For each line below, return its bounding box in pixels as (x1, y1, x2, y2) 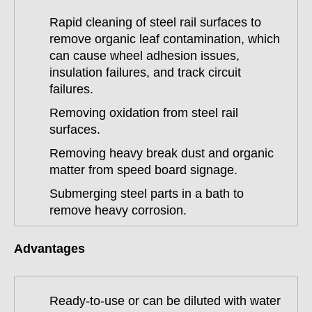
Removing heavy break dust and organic (49, 146, 274, 160)
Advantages (14, 242, 85, 256)
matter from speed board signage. (49, 163, 237, 177)
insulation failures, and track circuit (49, 65, 241, 79)
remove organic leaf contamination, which (49, 32, 280, 46)
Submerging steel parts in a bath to (49, 187, 244, 201)
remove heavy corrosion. (49, 203, 187, 217)
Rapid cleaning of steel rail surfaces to (49, 15, 261, 29)
